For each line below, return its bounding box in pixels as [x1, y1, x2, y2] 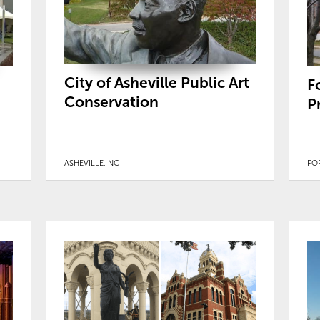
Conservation [64, 93, 159, 110]
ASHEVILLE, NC [64, 158, 119, 167]
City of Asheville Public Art [64, 74, 249, 91]
